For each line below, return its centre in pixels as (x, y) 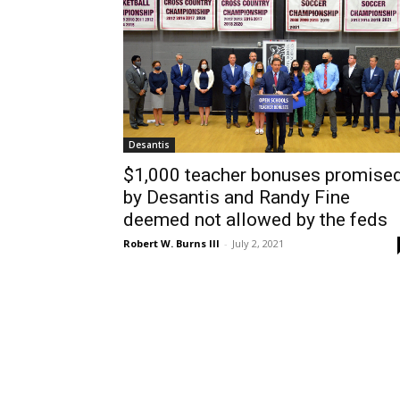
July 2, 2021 (258, 243)
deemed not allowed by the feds (255, 219)
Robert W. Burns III (171, 243)
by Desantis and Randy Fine (237, 197)
